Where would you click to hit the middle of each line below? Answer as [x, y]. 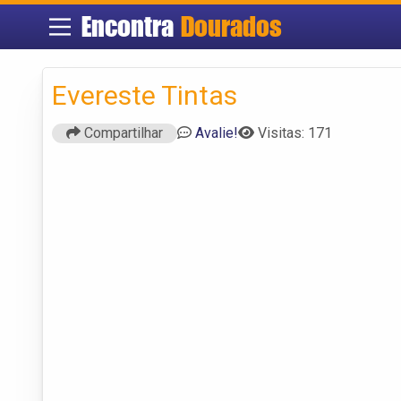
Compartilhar [122, 132]
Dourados [231, 26]
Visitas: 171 [295, 132]
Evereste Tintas [145, 95]
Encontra [131, 26]
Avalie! [217, 132]
